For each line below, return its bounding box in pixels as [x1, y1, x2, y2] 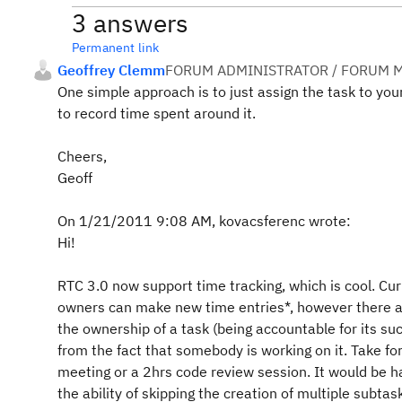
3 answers [72, 6, 188, 39]
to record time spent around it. [57, 104, 256, 122]
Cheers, [57, 147, 107, 165]
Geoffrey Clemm [57, 61, 165, 79]
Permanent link [72, 39, 160, 56]
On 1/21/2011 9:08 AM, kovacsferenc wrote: [57, 212, 351, 230]
